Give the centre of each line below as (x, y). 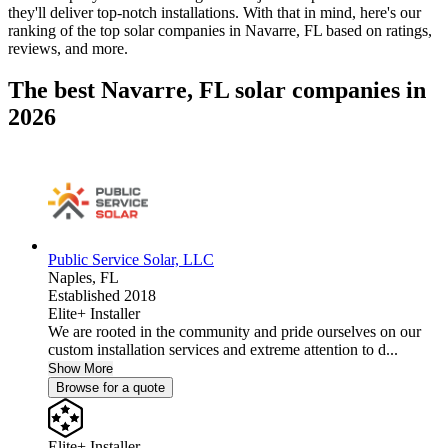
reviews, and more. (68, 48)
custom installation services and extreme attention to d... (223, 350)
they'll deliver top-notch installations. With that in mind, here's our (214, 12)
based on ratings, (377, 30)
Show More (80, 369)
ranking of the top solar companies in (126, 30)
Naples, (74, 278)
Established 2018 (102, 296)
